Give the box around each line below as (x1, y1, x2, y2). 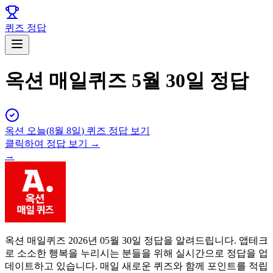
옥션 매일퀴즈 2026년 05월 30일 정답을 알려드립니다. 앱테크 (5, 235, 268, 246)
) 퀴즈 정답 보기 (81, 125, 150, 136)
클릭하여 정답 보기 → (5, 138, 100, 149)
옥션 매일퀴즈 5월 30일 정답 (5, 69, 249, 92)
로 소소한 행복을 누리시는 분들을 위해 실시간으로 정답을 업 (5, 247, 268, 258)
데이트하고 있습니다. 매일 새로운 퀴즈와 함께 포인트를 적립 (5, 260, 268, 271)
